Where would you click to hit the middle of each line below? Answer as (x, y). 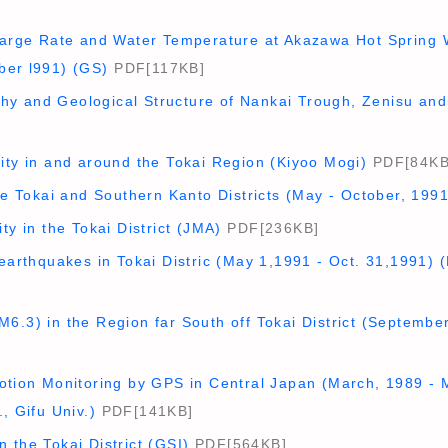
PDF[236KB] (270, 228)
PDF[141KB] (145, 411)
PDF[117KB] (157, 68)
